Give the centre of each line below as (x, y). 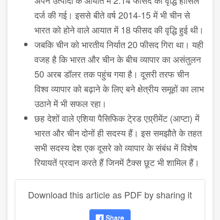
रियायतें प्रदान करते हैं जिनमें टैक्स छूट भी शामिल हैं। (117, 162)
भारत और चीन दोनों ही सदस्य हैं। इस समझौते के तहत (118, 132)
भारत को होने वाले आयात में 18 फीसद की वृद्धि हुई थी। (119, 29)
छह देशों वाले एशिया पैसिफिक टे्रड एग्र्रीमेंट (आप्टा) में (117, 118)
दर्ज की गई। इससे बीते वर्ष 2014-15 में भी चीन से (112, 14)
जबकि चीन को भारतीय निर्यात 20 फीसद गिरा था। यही (119, 44)
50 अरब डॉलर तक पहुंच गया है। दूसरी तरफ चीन (112, 73)
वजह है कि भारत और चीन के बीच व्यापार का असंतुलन (118, 59)
